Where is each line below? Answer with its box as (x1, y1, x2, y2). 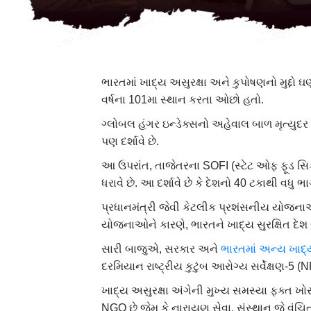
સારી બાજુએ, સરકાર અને (101, 242, 221, 255)
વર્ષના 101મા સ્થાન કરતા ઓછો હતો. (101, 93, 264, 106)
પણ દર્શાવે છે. (101, 135, 160, 147)
